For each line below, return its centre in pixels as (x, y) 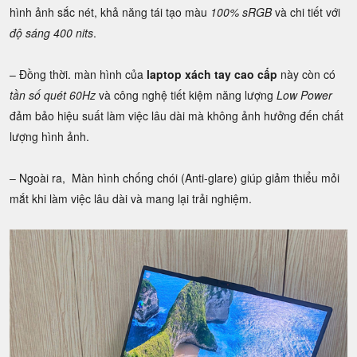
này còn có (306, 75)
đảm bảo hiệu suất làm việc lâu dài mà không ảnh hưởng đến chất (177, 116)
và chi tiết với (306, 12)
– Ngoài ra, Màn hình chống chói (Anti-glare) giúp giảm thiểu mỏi (175, 178)
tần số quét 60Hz (53, 95)
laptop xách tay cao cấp (212, 75)
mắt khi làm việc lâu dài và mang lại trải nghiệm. (131, 199)
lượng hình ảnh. (49, 137)
